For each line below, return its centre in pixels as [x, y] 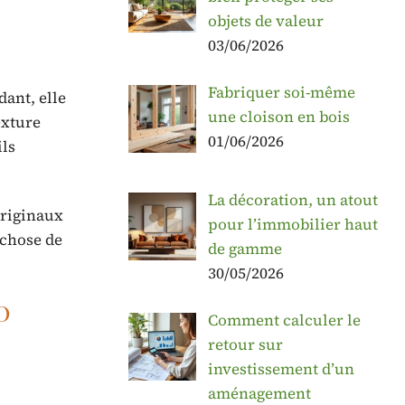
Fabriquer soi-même [281, 93]
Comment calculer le [284, 320]
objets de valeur [265, 20]
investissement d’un [281, 368]
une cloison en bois [278, 117]
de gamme [245, 248]
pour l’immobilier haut [292, 224]
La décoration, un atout [292, 199]
